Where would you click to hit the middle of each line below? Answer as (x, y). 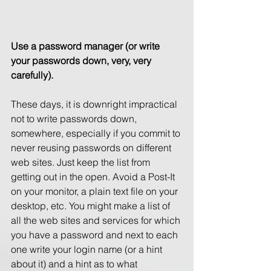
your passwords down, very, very (82, 60)
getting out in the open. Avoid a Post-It (94, 176)
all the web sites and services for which (97, 220)
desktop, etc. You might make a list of (92, 205)
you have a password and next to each (96, 234)
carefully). (33, 75)
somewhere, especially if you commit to (97, 133)
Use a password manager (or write (87, 46)
